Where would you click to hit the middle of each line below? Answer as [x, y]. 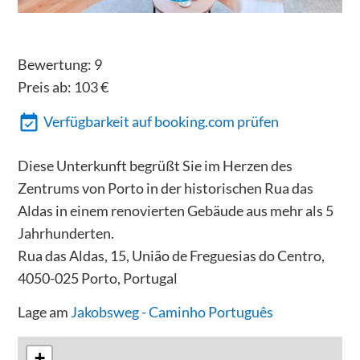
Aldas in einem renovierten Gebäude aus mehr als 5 [175, 210]
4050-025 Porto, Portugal [97, 278]
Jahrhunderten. [65, 233]
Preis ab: [45, 87]
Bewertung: [55, 65]
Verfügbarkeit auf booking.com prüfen [162, 121]
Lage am [44, 312]
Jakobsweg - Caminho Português [172, 312]
